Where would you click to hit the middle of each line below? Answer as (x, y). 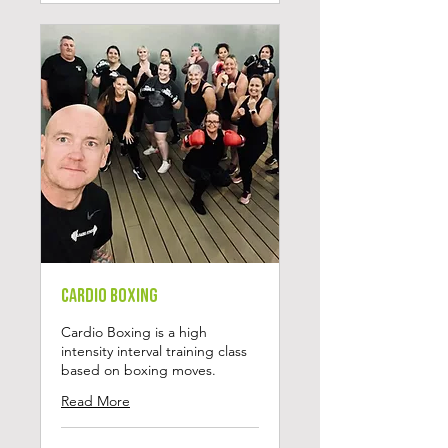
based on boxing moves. (138, 370)
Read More (95, 401)
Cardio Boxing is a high (134, 332)
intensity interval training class (154, 351)
